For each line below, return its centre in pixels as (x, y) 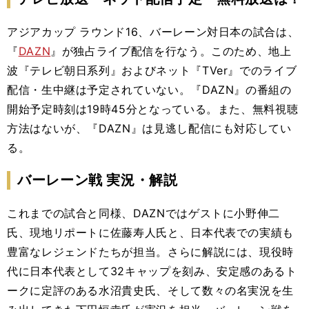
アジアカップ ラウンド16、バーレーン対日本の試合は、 (153, 32)
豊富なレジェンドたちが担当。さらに (104, 252)
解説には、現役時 (248, 252)
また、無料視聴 (258, 109)
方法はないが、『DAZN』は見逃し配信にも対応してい (149, 128)
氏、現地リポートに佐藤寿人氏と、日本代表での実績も (150, 232)
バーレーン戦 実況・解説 (98, 180)
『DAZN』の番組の (241, 90)
